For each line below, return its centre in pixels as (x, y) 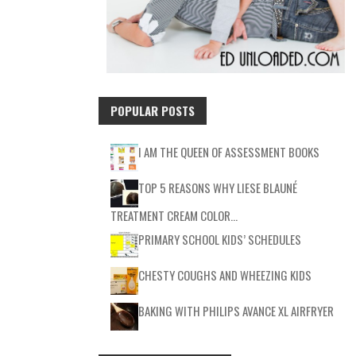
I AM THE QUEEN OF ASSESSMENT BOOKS (229, 151)
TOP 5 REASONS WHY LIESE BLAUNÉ (218, 187)
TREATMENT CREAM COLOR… (174, 215)
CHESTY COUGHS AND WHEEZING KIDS (225, 275)
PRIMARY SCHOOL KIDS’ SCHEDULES (220, 239)
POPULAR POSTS (153, 110)
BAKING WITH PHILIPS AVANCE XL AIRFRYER (236, 310)
